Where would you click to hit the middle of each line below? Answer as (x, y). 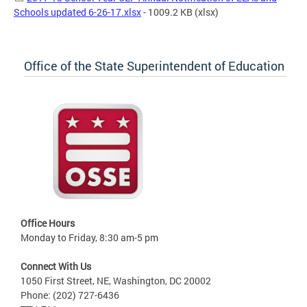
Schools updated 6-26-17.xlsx (77, 12)
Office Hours (48, 223)
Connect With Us (56, 266)
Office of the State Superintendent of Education (154, 65)
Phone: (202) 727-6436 (70, 295)
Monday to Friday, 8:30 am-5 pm (89, 237)
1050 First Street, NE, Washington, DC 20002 (116, 280)
